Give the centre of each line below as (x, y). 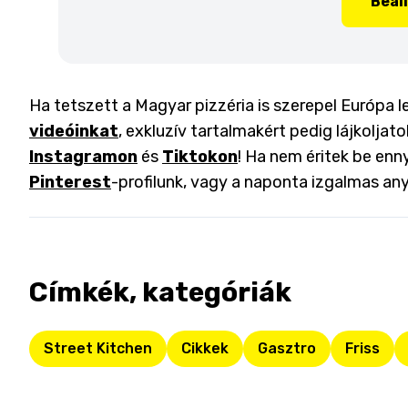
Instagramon (83, 157)
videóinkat (74, 131)
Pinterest (70, 182)
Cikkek (205, 348)
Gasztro (287, 348)
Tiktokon (200, 157)
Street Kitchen (98, 348)
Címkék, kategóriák (160, 292)
